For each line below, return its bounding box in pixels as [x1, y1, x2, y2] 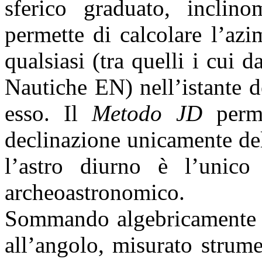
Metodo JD [92, 100, 202, 126]
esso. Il [5, 100, 92, 126]
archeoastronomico [5, 179, 179, 205]
